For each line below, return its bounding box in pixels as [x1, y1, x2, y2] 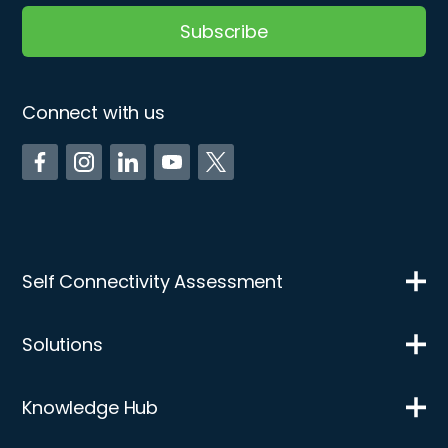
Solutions [22, 332, 103, 358]
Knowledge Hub [22, 395, 159, 421]
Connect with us [22, 100, 165, 126]
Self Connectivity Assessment [22, 269, 283, 295]
